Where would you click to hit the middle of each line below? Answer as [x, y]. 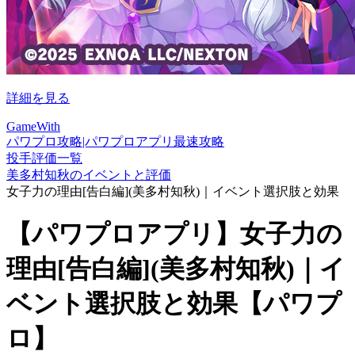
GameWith [33, 126]
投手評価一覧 [44, 158]
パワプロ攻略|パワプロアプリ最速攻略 [115, 141]
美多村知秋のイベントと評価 [89, 175]
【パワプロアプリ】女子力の [174, 234]
